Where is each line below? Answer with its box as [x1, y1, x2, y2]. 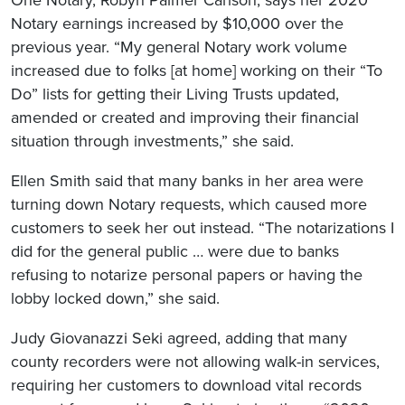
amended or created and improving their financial [11, 108, 359, 128]
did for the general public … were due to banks [11, 241, 339, 262]
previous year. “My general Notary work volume [11, 37, 347, 58]
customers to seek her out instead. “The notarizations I [11, 218, 394, 239]
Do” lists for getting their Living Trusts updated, [11, 84, 339, 105]
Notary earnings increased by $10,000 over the [11, 14, 344, 34]
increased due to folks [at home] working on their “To [11, 61, 382, 81]
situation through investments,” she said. [11, 131, 294, 152]
